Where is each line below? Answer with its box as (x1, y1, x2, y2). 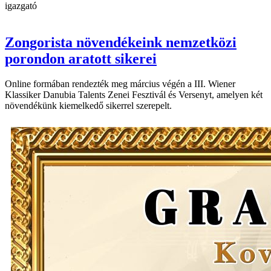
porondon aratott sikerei (5, 50, 157, 67)
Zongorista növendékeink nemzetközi (5, 34, 237, 50)
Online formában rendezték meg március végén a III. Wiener (5, 79, 235, 90)
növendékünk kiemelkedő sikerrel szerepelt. (5, 100, 174, 111)
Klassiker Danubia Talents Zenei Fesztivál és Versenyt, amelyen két (5, 90, 263, 100)
